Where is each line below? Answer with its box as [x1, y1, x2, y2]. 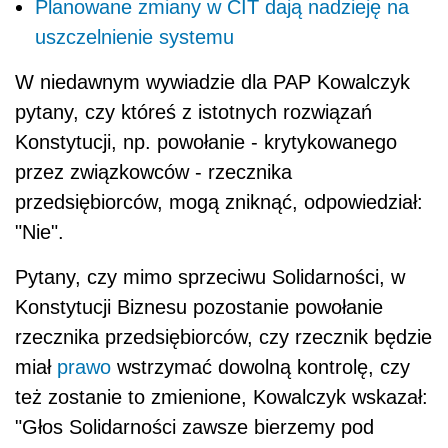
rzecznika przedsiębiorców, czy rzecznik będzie [15, 326, 432, 349]
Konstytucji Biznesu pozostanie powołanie [15, 296, 383, 319]
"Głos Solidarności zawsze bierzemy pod [15, 416, 374, 439]
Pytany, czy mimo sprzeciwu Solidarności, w [15, 266, 405, 289]
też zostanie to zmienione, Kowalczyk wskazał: [15, 386, 428, 409]
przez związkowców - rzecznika [15, 161, 292, 184]
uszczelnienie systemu [35, 26, 234, 49]
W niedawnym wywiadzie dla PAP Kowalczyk [15, 71, 410, 94]
